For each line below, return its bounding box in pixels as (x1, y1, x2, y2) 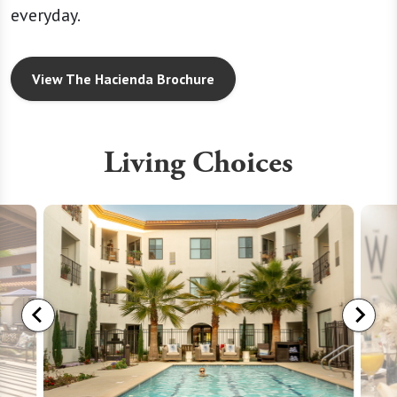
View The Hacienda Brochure (31, 70, 214, 89)
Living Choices (104, 144, 293, 183)
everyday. (11, 4, 81, 27)
